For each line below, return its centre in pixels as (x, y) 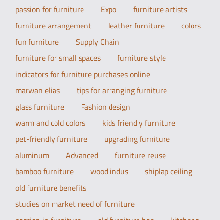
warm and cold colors (50, 123)
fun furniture (37, 42)
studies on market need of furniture (75, 204)
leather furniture (136, 26)
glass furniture (40, 107)
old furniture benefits (51, 188)
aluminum (32, 155)
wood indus (109, 171)
